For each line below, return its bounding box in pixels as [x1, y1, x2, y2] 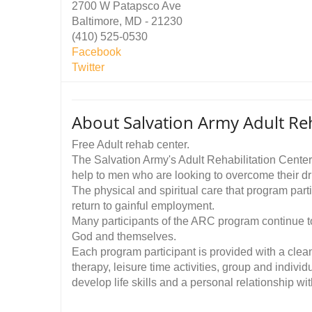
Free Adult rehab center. [72, 139, 189, 150]
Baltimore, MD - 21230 [72, 15, 182, 27]
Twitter [72, 61, 104, 73]
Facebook [72, 46, 121, 58]
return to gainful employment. [72, 200, 214, 212]
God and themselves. [72, 231, 176, 242]
